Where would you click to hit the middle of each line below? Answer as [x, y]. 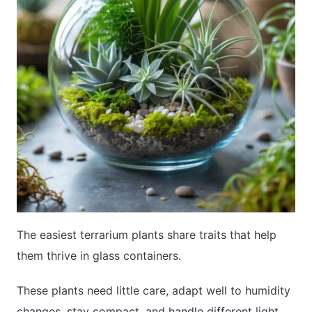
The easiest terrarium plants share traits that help [147, 235]
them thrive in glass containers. [99, 256]
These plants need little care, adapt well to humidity [154, 291]
